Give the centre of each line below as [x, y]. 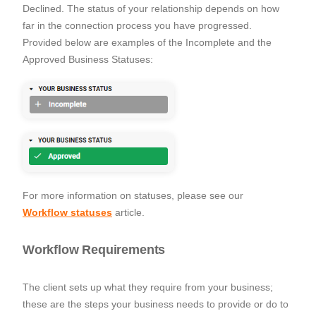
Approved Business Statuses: [89, 59]
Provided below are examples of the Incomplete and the [147, 42]
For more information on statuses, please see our [133, 195]
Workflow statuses [67, 212]
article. [130, 212]
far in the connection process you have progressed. [137, 25]
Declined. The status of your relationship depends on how [151, 8]
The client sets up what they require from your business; [148, 287]
